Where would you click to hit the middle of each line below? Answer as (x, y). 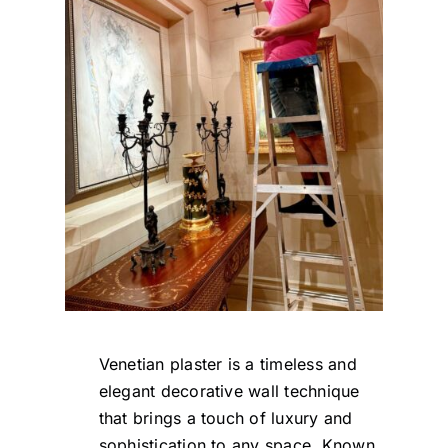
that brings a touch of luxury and (225, 417)
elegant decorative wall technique (229, 390)
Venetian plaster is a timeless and (227, 363)
